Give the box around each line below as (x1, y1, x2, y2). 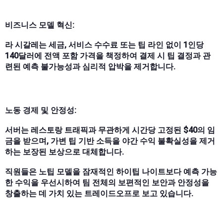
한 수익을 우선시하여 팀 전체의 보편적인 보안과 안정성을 (5, 177, 209, 187)
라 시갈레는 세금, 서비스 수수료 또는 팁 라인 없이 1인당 (5, 40, 204, 50)
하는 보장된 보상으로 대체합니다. (5, 147, 124, 157)
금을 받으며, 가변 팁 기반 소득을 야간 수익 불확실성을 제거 (5, 136, 215, 146)
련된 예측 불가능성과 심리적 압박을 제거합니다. (5, 61, 175, 71)
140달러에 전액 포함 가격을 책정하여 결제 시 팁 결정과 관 (5, 51, 211, 60)
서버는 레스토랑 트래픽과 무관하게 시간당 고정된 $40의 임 (5, 125, 215, 135)
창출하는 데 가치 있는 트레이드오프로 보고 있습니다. (5, 188, 193, 198)
